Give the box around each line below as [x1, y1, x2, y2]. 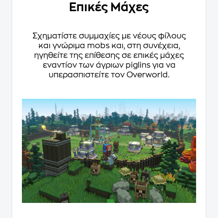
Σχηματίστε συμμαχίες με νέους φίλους [32, 32, 186, 40]
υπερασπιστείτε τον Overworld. [49, 71, 169, 79]
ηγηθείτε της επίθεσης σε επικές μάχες [34, 51, 184, 59]
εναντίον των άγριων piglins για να [42, 61, 176, 69]
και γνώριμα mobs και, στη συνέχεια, [38, 41, 180, 50]
